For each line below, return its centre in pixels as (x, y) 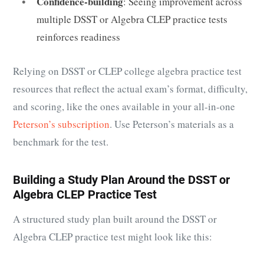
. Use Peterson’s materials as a (172, 124)
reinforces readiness (78, 37)
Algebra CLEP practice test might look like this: (113, 237)
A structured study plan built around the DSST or (115, 219)
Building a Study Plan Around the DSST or (121, 180)
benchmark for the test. (61, 142)
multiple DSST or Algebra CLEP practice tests (132, 19)
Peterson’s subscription (61, 124)
